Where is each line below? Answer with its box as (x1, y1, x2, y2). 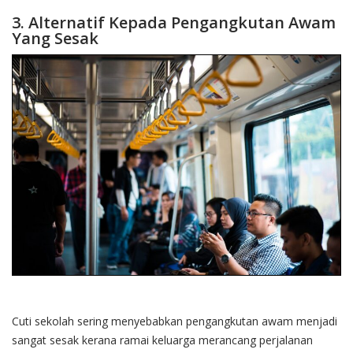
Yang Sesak (12, 27, 98, 49)
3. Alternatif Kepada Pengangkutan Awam (12, 11, 336, 33)
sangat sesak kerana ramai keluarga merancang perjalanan (12, 333, 313, 348)
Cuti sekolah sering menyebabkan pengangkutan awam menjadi (12, 314, 337, 329)
